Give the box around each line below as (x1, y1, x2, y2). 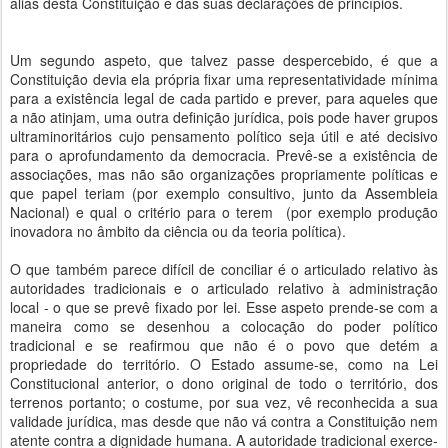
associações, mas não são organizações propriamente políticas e (10, 164, 438, 184)
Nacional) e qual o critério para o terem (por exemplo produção (10, 202, 438, 222)
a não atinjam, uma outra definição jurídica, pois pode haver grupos (10, 107, 438, 127)
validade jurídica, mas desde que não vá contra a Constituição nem (10, 411, 438, 431)
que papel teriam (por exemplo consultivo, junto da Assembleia (10, 183, 438, 203)
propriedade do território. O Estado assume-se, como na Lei (10, 354, 438, 374)
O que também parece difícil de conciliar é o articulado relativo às (10, 259, 438, 279)
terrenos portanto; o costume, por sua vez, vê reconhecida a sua (10, 392, 438, 412)
